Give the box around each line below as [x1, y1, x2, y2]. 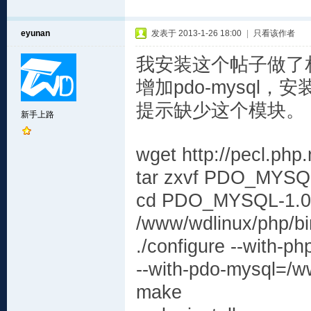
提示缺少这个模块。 [136, 100, 305, 121]
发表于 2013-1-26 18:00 [151, 28, 242, 38]
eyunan [21, 28, 50, 38]
